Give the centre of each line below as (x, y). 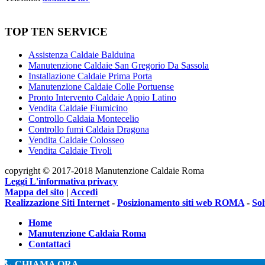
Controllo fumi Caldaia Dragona (89, 129)
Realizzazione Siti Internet (57, 202)
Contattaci (49, 244)
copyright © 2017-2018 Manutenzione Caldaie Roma (104, 170)
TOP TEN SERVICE (56, 32)
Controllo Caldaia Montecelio (84, 118)
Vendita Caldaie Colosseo (76, 140)
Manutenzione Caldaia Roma (87, 233)
